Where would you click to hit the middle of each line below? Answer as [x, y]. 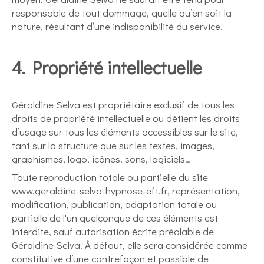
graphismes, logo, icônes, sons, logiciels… [101, 159]
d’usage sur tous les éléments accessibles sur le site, [125, 132]
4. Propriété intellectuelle [107, 67]
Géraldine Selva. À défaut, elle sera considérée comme [130, 245]
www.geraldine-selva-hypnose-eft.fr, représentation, [126, 191]
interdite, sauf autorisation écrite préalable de [113, 231]
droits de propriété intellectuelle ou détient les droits [126, 118]
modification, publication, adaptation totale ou [114, 204]
